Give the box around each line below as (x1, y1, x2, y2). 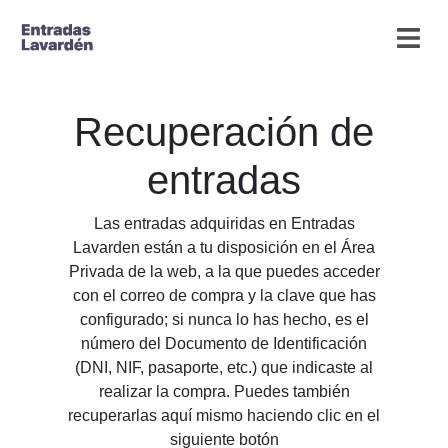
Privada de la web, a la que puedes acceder (68, 263, 380, 280)
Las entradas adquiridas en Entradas (93, 215, 355, 232)
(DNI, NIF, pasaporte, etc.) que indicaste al (75, 359, 373, 376)
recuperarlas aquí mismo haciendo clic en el (68, 407, 380, 424)
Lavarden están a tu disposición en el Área (73, 239, 375, 256)
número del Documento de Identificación (81, 335, 367, 352)
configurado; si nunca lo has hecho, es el (79, 311, 369, 328)
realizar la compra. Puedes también (98, 383, 350, 400)
